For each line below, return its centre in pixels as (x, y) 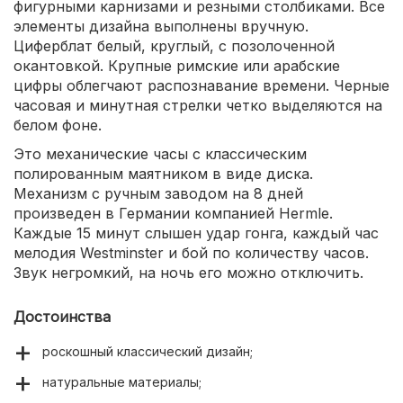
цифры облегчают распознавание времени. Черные (201, 86)
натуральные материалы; (122, 382)
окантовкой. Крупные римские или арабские (177, 66)
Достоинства (62, 317)
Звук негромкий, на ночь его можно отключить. (188, 273)
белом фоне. (58, 125)
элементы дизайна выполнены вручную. (161, 27)
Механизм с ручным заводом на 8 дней (158, 194)
